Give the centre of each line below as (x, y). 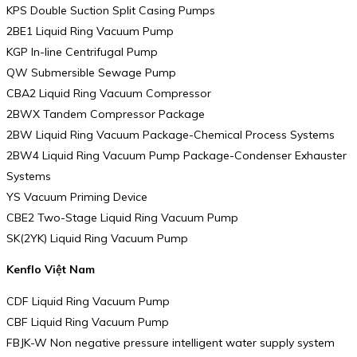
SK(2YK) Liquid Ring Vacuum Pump (97, 238)
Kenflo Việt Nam (51, 270)
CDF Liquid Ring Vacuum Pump (88, 301)
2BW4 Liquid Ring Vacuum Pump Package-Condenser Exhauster (177, 155)
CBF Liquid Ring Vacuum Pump (88, 322)
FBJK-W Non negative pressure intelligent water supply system (171, 342)
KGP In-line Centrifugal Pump (82, 51)
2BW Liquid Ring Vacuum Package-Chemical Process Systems (171, 134)
